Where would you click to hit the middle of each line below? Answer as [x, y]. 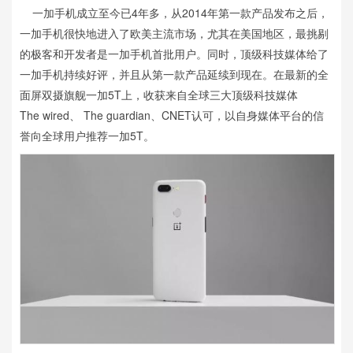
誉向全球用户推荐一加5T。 [87, 136]
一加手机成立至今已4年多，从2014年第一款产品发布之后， [174, 13]
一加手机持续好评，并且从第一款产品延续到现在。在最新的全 [174, 74]
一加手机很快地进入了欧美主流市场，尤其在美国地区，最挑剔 [174, 33]
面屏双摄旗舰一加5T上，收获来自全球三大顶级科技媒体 [159, 95]
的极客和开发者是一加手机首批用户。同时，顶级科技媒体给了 [174, 54]
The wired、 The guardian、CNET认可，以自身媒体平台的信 [172, 115]
